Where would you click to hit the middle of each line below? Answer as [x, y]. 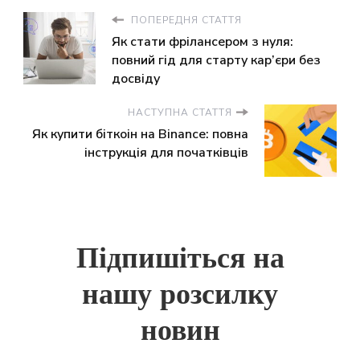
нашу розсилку [180, 295]
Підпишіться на [180, 258]
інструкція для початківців [166, 152]
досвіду [136, 78]
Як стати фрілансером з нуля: [202, 41]
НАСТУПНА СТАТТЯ [180, 112]
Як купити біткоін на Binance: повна [140, 134]
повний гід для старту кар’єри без [216, 60]
